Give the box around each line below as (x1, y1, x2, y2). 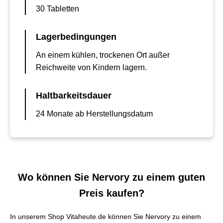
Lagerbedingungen (36, 32, 116, 42)
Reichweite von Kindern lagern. (36, 63, 147, 72)
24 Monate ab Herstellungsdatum (36, 110, 153, 118)
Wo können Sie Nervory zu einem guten (18, 172, 205, 183)
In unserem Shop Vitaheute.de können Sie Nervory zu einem (10, 213, 201, 221)
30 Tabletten (36, 4, 79, 13)
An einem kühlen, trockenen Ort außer (36, 51, 170, 59)
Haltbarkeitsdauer (36, 91, 111, 101)
